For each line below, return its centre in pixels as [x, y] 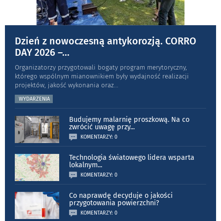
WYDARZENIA [34, 99]
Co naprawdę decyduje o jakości [121, 196]
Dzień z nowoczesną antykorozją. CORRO [106, 41]
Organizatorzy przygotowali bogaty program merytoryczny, [101, 68]
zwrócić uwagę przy [100, 127]
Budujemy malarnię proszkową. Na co [129, 120]
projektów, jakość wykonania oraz [64, 85]
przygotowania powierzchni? [114, 203]
